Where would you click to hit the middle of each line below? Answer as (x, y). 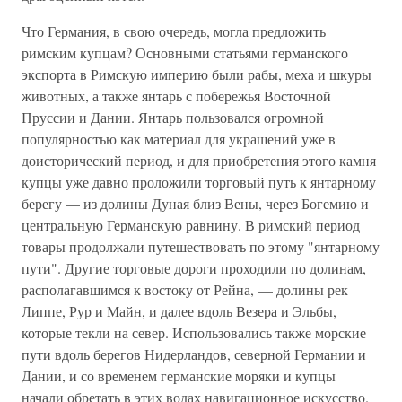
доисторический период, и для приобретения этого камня (199, 160)
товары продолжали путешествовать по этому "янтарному (201, 246)
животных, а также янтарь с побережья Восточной (176, 96)
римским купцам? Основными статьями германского (185, 52)
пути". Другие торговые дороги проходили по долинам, (194, 268)
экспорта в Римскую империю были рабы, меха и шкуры (197, 74)
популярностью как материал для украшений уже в (179, 139)
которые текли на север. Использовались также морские (194, 332)
